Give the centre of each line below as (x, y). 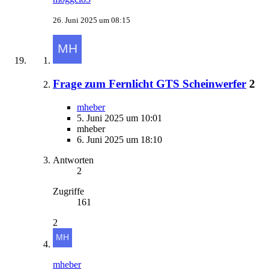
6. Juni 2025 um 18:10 (119, 139)
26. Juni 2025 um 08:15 (92, 20)
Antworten (73, 160)
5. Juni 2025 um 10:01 (119, 118)
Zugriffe (68, 191)
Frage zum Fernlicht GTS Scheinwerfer (150, 83)
